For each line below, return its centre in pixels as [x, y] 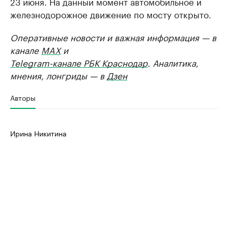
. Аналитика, [173, 62]
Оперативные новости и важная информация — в [113, 37]
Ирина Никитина [38, 133]
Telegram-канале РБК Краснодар [79, 62]
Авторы [23, 97]
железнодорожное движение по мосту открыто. [111, 14]
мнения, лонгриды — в [59, 75]
